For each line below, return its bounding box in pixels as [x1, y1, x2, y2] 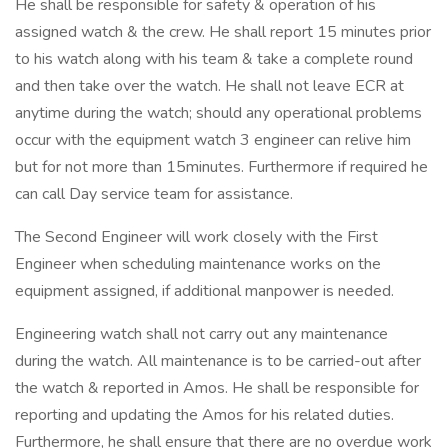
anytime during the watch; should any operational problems [15, 102, 422, 124]
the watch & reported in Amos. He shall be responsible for [15, 377, 419, 399]
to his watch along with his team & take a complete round [15, 48, 413, 70]
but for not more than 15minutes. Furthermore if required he [15, 156, 428, 178]
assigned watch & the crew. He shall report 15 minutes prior [15, 21, 431, 43]
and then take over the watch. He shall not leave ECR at [15, 75, 404, 97]
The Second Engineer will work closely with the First [15, 226, 378, 248]
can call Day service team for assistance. [15, 183, 293, 205]
